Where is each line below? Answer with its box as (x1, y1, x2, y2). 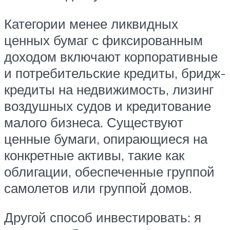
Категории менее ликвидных (4, 15, 178, 32)
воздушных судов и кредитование (4, 97, 211, 114)
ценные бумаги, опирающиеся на (4, 130, 207, 147)
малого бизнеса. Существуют (4, 113, 183, 130)
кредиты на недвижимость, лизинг (4, 81, 214, 98)
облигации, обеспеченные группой (4, 163, 215, 180)
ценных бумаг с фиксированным (4, 31, 203, 48)
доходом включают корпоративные (4, 48, 218, 65)
